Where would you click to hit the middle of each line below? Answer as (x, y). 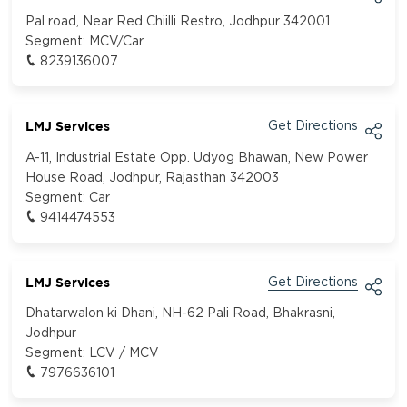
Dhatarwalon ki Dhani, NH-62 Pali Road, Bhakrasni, (181, 314)
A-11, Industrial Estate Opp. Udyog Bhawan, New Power (197, 158)
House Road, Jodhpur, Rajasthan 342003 (153, 178)
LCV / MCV (124, 354)
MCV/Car (117, 41)
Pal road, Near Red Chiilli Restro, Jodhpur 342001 (178, 21)
